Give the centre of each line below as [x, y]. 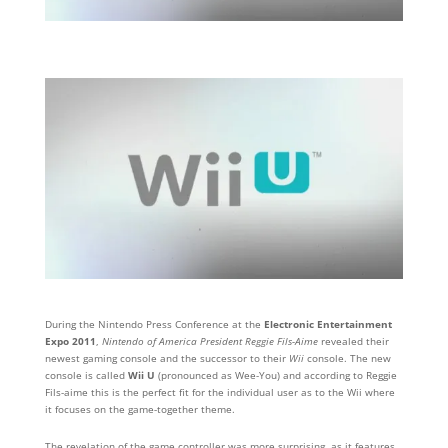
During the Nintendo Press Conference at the [154, 324]
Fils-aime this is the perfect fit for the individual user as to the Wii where [219, 392]
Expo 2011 [70, 341]
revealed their [353, 341]
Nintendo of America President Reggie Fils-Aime [209, 341]
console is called [86, 375]
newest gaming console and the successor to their [165, 358]
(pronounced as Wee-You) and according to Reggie [275, 375]
